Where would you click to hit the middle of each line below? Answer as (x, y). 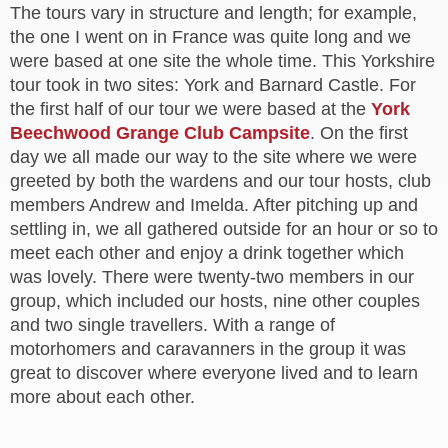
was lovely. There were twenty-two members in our (212, 277)
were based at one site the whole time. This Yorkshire (222, 61)
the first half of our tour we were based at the (190, 109)
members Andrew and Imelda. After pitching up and (214, 205)
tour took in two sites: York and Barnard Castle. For (213, 85)
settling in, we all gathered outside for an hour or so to (224, 229)
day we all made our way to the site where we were (213, 157)
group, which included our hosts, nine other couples (215, 301)
